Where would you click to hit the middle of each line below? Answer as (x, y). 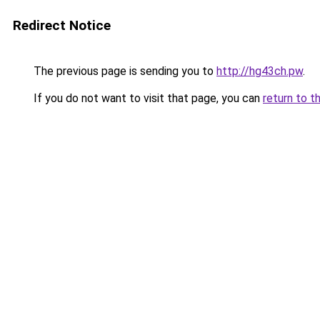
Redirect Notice (62, 25)
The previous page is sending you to (124, 71)
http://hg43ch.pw (260, 71)
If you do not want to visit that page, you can (147, 98)
